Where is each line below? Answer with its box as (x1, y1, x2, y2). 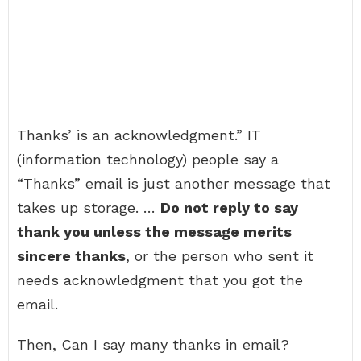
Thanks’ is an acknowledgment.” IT (17, 127, 261, 143)
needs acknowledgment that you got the (17, 272, 303, 288)
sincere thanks (17, 247, 126, 264)
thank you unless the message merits (17, 223, 292, 240)
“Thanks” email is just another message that (17, 175, 330, 192)
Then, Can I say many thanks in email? (17, 336, 289, 353)
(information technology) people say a (17, 151, 279, 168)
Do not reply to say (160, 199, 298, 216)
